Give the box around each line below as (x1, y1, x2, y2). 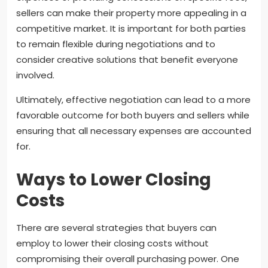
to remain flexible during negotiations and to (16, 37, 215, 50)
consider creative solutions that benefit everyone (16, 53, 238, 66)
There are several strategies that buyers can (16, 221, 217, 234)
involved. (16, 68, 54, 81)
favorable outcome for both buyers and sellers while (16, 108, 249, 121)
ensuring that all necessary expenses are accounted (16, 124, 251, 137)
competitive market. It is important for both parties (16, 22, 246, 35)
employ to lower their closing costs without (16, 236, 209, 249)
